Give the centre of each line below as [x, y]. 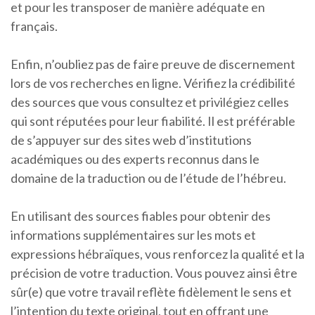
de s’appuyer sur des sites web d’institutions [131, 140]
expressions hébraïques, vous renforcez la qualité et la [157, 254]
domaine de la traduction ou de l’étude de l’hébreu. [148, 178]
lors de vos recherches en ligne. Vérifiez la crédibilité [153, 83]
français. [34, 26]
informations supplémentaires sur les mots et [133, 235]
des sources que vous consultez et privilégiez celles [150, 102]
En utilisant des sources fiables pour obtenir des [141, 216]
